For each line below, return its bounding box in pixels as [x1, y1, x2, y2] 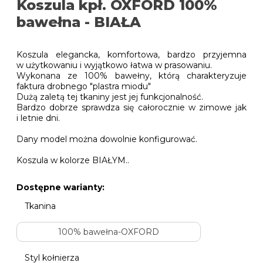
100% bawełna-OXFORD [58, 226, 159, 237]
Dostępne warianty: [16, 181, 104, 193]
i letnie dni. [16, 112, 60, 123]
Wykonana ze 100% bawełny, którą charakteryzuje [16, 70, 247, 81]
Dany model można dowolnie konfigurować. [16, 133, 197, 144]
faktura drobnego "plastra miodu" [16, 80, 151, 92]
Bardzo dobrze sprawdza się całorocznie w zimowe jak [16, 102, 247, 113]
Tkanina [25, 200, 56, 211]
